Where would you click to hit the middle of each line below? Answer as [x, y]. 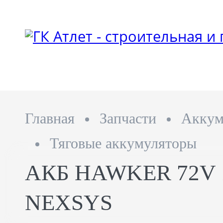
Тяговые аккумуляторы [123, 143]
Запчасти [128, 118]
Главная [50, 118]
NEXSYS [69, 203]
